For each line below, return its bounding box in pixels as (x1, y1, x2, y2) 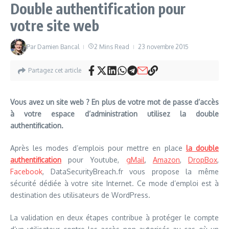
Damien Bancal (37, 43, 79, 51)
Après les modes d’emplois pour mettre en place (10, 144, 186, 152)
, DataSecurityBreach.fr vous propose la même (42, 167, 219, 176)
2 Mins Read (94, 43, 129, 51)
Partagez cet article (28, 66, 81, 74)
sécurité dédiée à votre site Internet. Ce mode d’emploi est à (10, 179, 219, 188)
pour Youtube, (61, 155, 126, 164)
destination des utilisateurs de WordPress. (10, 191, 150, 199)
